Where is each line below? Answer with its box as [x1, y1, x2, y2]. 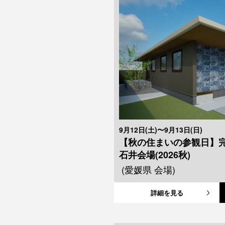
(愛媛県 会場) [122, 163, 175, 176]
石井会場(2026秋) [119, 148, 190, 162]
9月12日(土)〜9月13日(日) [119, 125, 202, 135]
